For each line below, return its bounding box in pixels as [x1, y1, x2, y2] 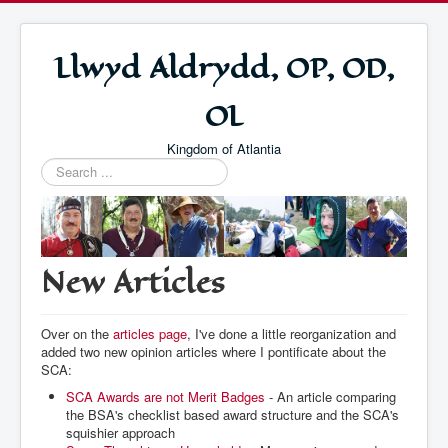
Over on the [41, 324, 113, 343]
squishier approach [66, 423, 175, 442]
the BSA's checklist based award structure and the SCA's [66, 405, 399, 424]
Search [41, 157, 82, 176]
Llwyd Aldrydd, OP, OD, [54, 47, 394, 89]
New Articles [41, 261, 225, 304]
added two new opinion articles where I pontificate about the [41, 342, 386, 361]
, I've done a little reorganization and [187, 324, 396, 343]
